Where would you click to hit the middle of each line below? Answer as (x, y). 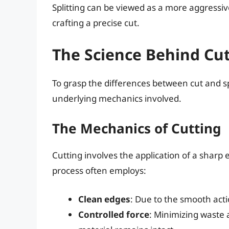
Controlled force (114, 214)
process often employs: (99, 171)
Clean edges (104, 199)
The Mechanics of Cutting (136, 129)
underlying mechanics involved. (117, 98)
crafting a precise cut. (96, 23)
